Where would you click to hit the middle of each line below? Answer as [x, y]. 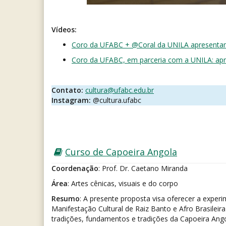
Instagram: [71, 100]
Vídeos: [64, 30]
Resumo [66, 199]
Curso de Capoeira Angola [121, 152]
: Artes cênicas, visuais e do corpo [123, 184]
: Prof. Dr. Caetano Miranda [143, 168]
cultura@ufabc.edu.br [120, 90]
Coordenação [75, 168]
